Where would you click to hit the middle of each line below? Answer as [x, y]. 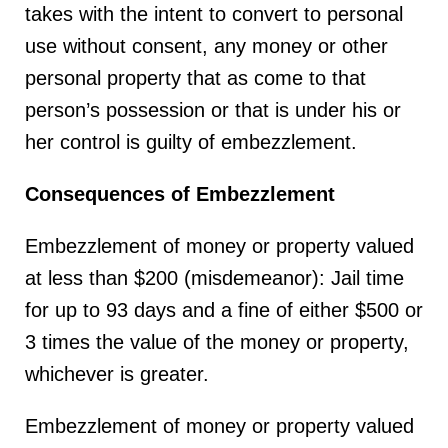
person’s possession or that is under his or [213, 110]
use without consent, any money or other [206, 46]
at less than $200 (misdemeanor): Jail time [214, 278]
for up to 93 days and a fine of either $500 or [224, 310]
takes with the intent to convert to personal [214, 14]
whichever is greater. [117, 374]
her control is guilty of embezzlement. [191, 142]
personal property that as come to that [195, 78]
